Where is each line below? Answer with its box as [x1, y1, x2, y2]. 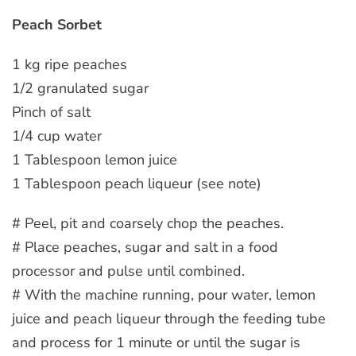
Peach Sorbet [12, 14, 102, 34]
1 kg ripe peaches [12, 54, 127, 74]
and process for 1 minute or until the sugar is [12, 332, 300, 352]
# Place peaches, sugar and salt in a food [12, 237, 278, 257]
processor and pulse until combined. [12, 261, 245, 281]
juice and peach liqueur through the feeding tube [12, 308, 326, 328]
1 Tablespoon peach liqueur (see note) [12, 173, 261, 193]
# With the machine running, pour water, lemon [12, 284, 315, 304]
